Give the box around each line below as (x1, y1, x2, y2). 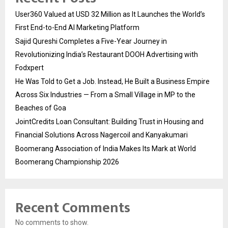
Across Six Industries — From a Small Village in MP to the (15, 90, 195, 99)
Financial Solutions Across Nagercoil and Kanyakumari (15, 130, 188, 139)
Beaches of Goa (15, 103, 66, 112)
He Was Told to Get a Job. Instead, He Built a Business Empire (15, 77, 210, 85)
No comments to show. (15, 218, 89, 226)
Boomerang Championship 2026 (15, 157, 119, 166)
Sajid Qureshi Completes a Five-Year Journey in (15, 37, 167, 45)
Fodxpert (15, 63, 44, 72)
